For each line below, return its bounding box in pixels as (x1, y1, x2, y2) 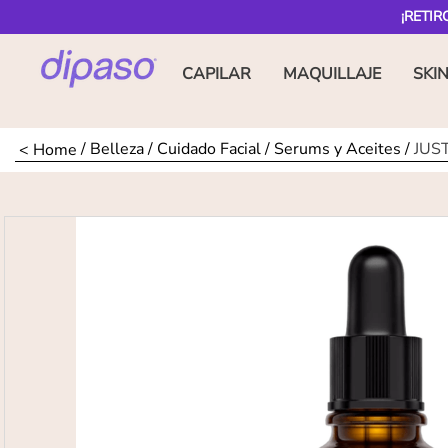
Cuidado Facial (157, 138, 261, 160)
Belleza (90, 138, 144, 160)
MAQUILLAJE (283, 63, 381, 85)
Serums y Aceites (274, 138, 401, 160)
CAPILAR (182, 63, 251, 85)
